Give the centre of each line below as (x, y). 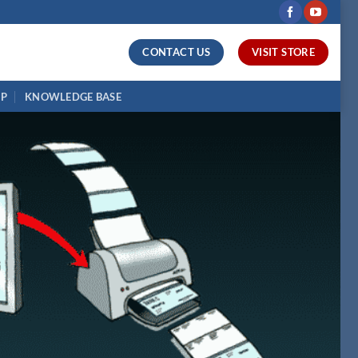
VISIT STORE (283, 52)
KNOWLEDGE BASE (73, 96)
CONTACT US (177, 52)
